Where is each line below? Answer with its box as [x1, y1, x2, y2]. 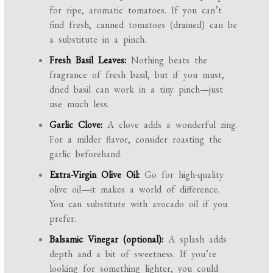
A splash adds [163, 232, 227, 246]
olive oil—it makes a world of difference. [49, 182, 220, 196]
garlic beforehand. [49, 147, 122, 160]
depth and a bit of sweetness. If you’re [49, 247, 217, 260]
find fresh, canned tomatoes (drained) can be [49, 18, 238, 31]
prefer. [49, 211, 77, 225]
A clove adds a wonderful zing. [102, 118, 238, 131]
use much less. [49, 97, 110, 110]
